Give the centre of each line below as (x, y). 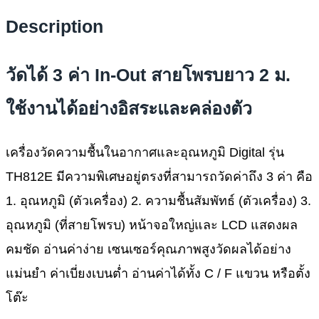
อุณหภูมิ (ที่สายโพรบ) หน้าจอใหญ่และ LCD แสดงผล (152, 225)
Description (54, 27)
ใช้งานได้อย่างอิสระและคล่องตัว (129, 108)
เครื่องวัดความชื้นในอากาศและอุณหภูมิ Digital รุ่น (145, 152)
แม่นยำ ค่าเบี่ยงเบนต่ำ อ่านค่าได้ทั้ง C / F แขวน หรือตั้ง (158, 273)
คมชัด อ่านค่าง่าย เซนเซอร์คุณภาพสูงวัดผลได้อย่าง (148, 249)
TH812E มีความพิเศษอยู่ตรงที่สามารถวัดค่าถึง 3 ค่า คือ (159, 176)
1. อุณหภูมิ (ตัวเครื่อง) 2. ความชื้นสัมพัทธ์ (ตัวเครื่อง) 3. (158, 200)
